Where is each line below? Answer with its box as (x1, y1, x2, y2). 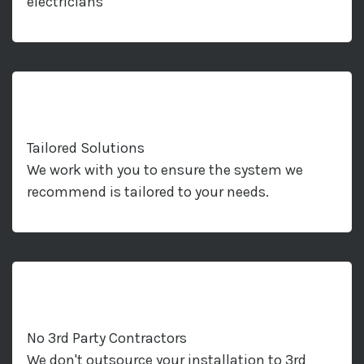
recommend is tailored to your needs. (27, 182, 269, 201)
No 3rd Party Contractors (27, 328, 187, 347)
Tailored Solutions (27, 138, 145, 157)
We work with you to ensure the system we (27, 160, 303, 179)
